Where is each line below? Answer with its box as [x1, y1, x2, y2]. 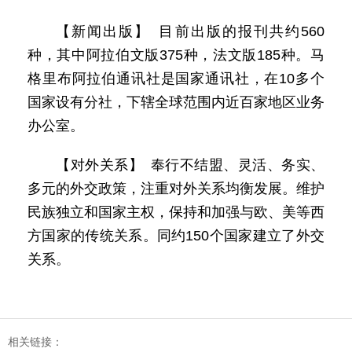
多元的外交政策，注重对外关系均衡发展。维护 [27, 181, 324, 196]
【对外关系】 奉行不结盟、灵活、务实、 [56, 157, 324, 173]
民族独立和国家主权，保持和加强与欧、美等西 [27, 204, 324, 220]
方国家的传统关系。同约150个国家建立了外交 [27, 228, 324, 244]
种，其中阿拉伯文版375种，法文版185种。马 [27, 47, 324, 63]
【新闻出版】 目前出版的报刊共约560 [56, 24, 324, 39]
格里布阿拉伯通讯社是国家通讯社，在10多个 [27, 71, 324, 86]
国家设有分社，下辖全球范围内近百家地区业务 [27, 94, 324, 110]
